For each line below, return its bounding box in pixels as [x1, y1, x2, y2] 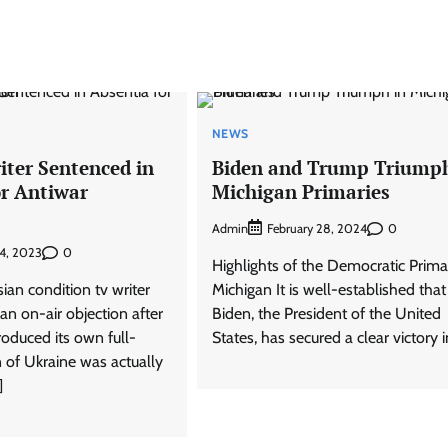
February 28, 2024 [266, 221, 367, 237]
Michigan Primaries [211, 178, 390, 204]
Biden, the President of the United [211, 304, 441, 324]
